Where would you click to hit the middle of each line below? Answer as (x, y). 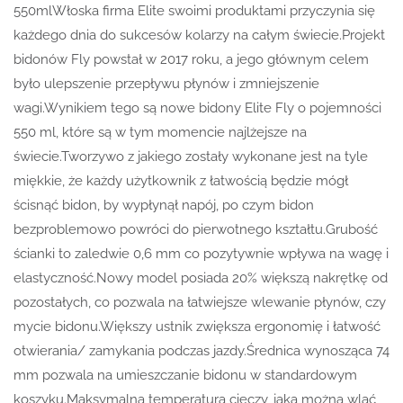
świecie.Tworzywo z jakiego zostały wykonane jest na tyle (191, 156)
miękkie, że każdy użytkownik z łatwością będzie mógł (181, 180)
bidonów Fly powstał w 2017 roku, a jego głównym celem (191, 59)
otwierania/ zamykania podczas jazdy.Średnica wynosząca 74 (201, 350)
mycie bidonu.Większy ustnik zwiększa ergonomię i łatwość (197, 326)
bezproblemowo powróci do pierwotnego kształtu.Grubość (196, 229)
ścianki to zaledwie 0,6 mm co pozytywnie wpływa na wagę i (201, 253)
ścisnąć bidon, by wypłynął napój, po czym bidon (164, 205)
